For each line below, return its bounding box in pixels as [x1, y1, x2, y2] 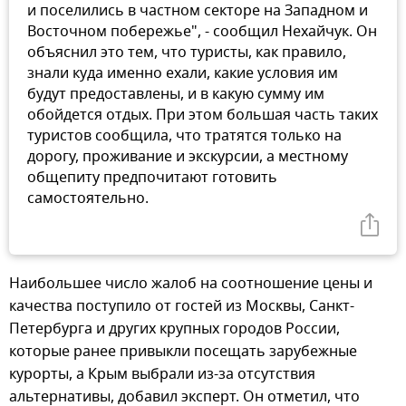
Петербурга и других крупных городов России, [9, 317, 340, 340]
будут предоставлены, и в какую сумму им [27, 82, 324, 105]
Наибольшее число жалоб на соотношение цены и [9, 272, 372, 295]
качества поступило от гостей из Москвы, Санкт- [9, 295, 354, 317]
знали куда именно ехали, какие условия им [27, 62, 338, 84]
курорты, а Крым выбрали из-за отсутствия [9, 362, 315, 385]
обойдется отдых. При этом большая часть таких [27, 103, 378, 126]
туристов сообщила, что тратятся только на [27, 124, 342, 147]
